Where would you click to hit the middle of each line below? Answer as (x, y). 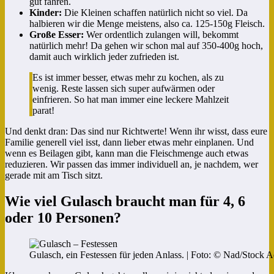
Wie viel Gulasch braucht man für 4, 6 (125, 201)
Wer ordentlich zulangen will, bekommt (161, 34)
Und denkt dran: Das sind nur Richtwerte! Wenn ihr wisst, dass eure (136, 131)
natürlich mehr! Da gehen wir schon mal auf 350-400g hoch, (146, 45)
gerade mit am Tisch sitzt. (54, 175)
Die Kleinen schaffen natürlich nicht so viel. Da (155, 12)
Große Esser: (57, 34)
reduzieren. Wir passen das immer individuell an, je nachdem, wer (131, 164)
